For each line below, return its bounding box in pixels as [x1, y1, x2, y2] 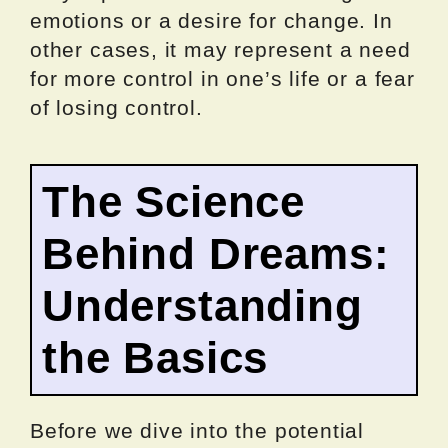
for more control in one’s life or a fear [30, 66, 415, 90]
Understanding [42, 280, 363, 330]
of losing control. [30, 95, 203, 119]
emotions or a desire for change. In [30, 8, 393, 32]
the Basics [42, 332, 269, 382]
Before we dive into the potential [30, 418, 365, 442]
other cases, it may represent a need [30, 37, 411, 61]
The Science [42, 176, 306, 226]
